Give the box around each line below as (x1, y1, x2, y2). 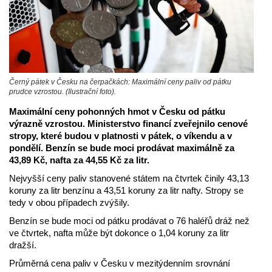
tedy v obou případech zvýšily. (9, 197, 129, 208)
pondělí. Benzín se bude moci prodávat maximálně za (9, 143, 234, 154)
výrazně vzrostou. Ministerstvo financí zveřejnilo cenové (9, 118, 248, 129)
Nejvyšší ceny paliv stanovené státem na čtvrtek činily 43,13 (9, 173, 249, 184)
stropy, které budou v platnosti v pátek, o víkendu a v (9, 131, 232, 141)
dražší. (9, 240, 36, 251)
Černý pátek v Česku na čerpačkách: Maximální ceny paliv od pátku (9, 78, 231, 87)
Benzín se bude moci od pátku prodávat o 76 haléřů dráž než (9, 216, 250, 226)
